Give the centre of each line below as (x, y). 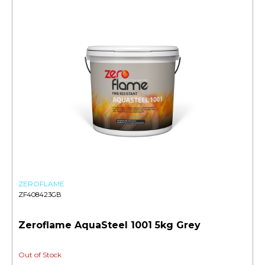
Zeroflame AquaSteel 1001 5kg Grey (109, 225)
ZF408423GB (40, 195)
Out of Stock (40, 255)
